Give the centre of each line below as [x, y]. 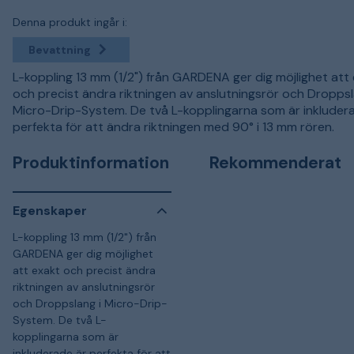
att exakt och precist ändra [84, 270]
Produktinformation [91, 162]
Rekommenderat [275, 162]
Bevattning [60, 49]
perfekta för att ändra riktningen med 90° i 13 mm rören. [173, 126]
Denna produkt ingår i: [70, 22]
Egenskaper [50, 211]
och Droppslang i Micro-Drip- [90, 303]
